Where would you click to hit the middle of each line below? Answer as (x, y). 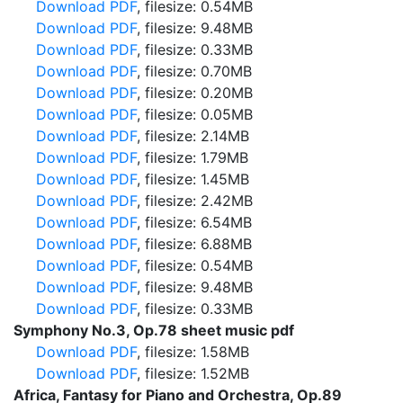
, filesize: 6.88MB (194, 244)
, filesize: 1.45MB (193, 179)
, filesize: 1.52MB (193, 373)
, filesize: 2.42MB (195, 201)
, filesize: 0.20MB (195, 93)
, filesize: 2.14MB (193, 136)
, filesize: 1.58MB (193, 352)
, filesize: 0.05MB (195, 114)
